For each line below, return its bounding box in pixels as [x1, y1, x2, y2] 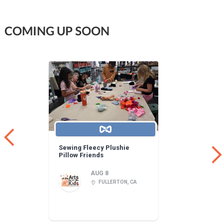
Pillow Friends [59, 151, 104, 159]
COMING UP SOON [4, 23, 110, 38]
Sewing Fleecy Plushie [59, 144, 130, 152]
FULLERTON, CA [99, 179, 137, 185]
